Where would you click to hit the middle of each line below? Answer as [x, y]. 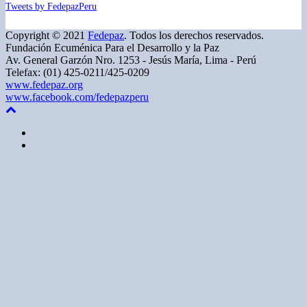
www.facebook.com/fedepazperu [77, 97]
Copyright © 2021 [47, 35]
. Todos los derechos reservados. [194, 35]
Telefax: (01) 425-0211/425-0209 [77, 72]
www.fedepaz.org [44, 85]
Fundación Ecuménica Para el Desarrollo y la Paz [112, 48]
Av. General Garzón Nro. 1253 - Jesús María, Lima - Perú [131, 60]
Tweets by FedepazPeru [51, 7]
